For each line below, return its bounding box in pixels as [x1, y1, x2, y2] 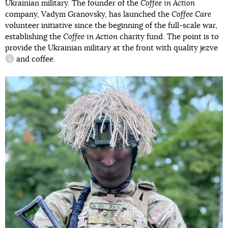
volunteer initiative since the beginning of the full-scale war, [5, 22, 217, 30]
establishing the [5, 33, 63, 41]
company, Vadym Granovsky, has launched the [5, 11, 172, 19]
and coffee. [14, 55, 55, 64]
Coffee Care [172, 11, 211, 19]
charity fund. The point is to [118, 33, 219, 41]
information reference [5, 60, 82, 68]
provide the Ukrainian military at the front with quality [5, 44, 200, 52]
